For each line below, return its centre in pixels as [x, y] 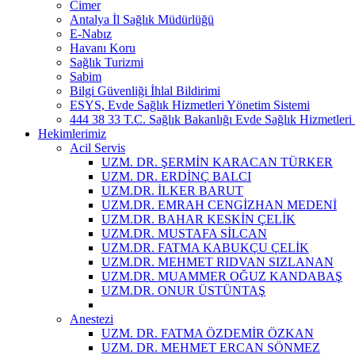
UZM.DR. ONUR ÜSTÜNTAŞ [183, 290]
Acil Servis [97, 147]
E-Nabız [91, 33]
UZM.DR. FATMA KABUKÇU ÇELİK [205, 247]
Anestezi [92, 319]
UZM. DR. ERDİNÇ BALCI [176, 176]
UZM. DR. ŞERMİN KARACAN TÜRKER [217, 162]
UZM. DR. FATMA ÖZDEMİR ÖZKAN [208, 333]
